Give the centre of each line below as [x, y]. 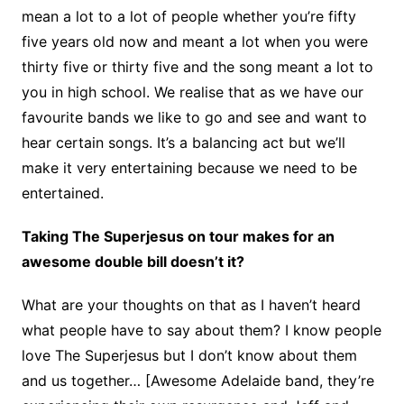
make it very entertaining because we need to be [189, 167]
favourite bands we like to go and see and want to [194, 117]
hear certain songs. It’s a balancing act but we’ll [183, 142]
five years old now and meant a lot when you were [194, 41]
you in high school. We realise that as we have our [192, 92]
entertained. [62, 193]
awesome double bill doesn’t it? [133, 261]
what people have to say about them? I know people [201, 330]
